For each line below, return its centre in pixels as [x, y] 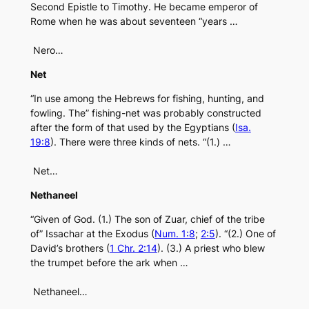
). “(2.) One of [245, 234]
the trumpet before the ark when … [109, 263]
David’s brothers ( [70, 248]
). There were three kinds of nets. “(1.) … [140, 142]
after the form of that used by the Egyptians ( [132, 128]
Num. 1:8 [175, 234]
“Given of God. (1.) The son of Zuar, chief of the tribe [147, 219]
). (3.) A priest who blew [211, 248]
